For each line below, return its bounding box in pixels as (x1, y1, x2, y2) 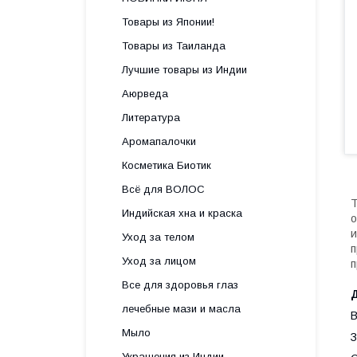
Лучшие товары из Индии (122, 64, 247, 76)
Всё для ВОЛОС (122, 183, 205, 195)
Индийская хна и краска (122, 207, 242, 219)
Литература (122, 112, 180, 124)
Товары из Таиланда (122, 40, 226, 52)
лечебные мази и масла (122, 303, 241, 315)
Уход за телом (122, 231, 194, 243)
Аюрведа (122, 88, 168, 100)
